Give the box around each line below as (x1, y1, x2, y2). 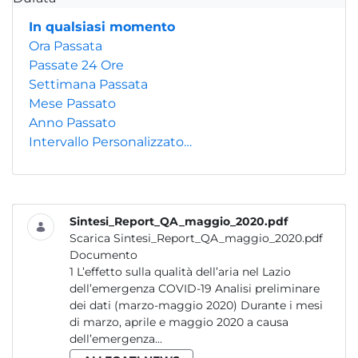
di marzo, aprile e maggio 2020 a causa (70, 315, 288, 329)
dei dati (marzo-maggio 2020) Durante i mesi (70, 298, 241, 312)
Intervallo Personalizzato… (29, 134, 192, 149)
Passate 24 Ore (29, 58, 124, 73)
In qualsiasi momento (29, 19, 175, 34)
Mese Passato (29, 96, 116, 111)
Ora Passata (29, 38, 102, 54)
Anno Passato (29, 115, 116, 130)
